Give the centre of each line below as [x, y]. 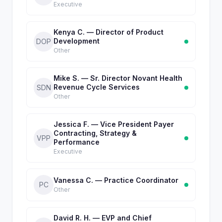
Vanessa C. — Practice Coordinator [116, 180]
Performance [77, 142]
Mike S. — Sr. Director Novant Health [118, 78]
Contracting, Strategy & [95, 133]
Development [77, 41]
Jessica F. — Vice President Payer [114, 124]
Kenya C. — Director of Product [109, 32]
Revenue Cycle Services [97, 87]
